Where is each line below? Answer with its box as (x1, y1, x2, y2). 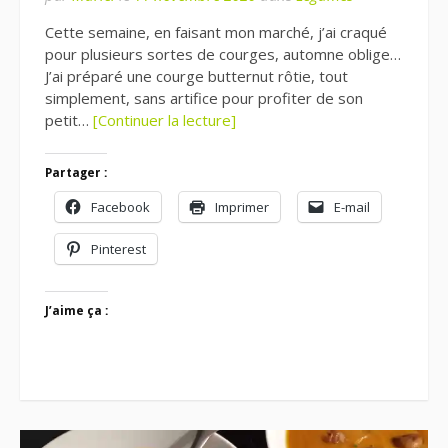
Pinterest (91, 240, 146, 258)
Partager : (45, 166, 107, 180)
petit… (45, 109, 93, 130)
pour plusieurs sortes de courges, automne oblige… (45, 43, 401, 64)
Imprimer (215, 198, 269, 216)
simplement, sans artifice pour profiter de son (45, 87, 363, 108)
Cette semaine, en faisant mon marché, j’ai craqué (45, 21, 387, 42)
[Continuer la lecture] (93, 109, 236, 130)
